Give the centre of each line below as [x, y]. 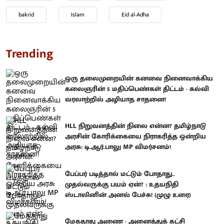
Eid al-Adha [135, 14]
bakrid [26, 14]
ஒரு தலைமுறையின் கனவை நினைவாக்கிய [139, 78]
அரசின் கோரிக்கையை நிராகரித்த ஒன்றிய [135, 136]
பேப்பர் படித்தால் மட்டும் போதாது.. [120, 173]
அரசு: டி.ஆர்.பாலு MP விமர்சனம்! [118, 147]
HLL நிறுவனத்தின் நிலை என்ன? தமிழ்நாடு [135, 126]
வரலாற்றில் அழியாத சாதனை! [115, 99]
